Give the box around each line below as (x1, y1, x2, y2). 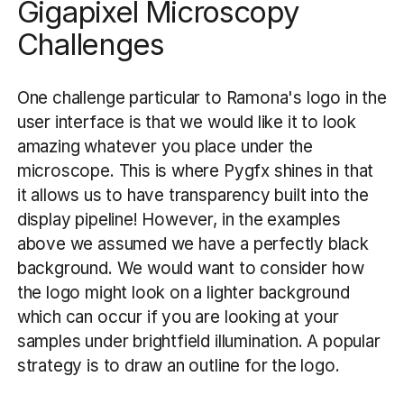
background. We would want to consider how (16, 258, 365, 280)
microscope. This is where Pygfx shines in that (16, 161, 374, 182)
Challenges (16, 26, 164, 62)
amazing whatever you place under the (16, 136, 314, 158)
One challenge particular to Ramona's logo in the (16, 87, 387, 109)
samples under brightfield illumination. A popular (16, 331, 381, 353)
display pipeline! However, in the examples (16, 209, 341, 231)
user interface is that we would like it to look (16, 112, 356, 133)
